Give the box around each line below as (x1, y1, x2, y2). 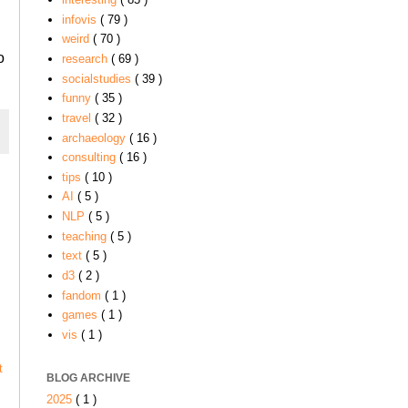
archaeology (61, 130, 129, 145)
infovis (61, 12, 100, 26)
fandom (61, 288, 105, 302)
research (61, 51, 111, 66)
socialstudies (61, 71, 135, 86)
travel (61, 110, 95, 125)
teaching (61, 229, 110, 243)
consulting (61, 150, 119, 165)
